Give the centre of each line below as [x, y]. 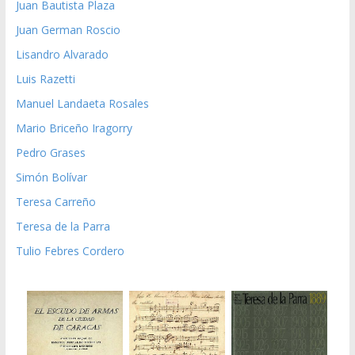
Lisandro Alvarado [62, 55]
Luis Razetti [45, 79]
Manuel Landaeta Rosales [82, 104]
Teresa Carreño [55, 202]
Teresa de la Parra [63, 227]
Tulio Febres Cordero [70, 251]
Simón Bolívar [51, 177]
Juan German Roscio [68, 30]
